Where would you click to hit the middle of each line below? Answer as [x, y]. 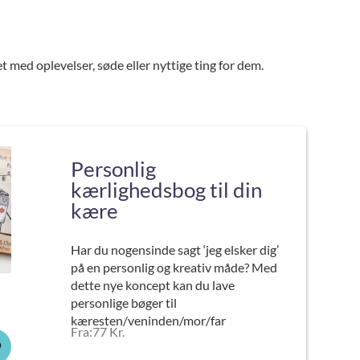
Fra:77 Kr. [97, 331]
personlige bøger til [123, 303]
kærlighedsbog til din [166, 190]
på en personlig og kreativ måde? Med [174, 267]
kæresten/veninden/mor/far [148, 320]
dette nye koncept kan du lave [152, 285]
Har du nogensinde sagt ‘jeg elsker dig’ [174, 250]
